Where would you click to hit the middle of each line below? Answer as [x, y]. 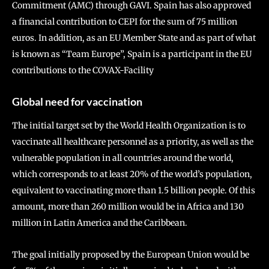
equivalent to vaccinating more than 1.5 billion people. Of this [134, 190]
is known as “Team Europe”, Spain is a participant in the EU [132, 54]
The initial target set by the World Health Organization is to [129, 125]
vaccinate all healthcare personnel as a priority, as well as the [133, 142]
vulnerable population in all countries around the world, [123, 158]
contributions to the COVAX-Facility [83, 70]
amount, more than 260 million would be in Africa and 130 [128, 207]
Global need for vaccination [77, 101]
